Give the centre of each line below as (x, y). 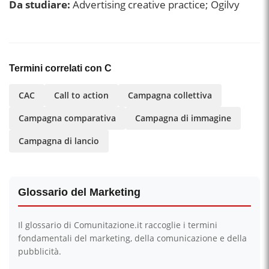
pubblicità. (40, 251)
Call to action (81, 95)
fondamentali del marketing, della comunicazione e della (132, 238)
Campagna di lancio (59, 141)
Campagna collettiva (170, 95)
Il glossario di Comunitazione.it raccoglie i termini (118, 225)
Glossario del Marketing (79, 192)
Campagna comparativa (67, 118)
